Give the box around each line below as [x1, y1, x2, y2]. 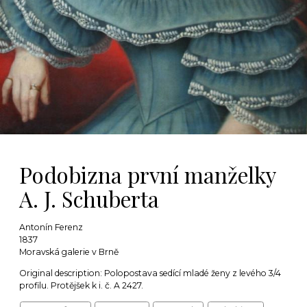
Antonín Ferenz [19, 222, 83, 233]
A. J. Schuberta [19, 184, 159, 213]
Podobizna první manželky [19, 160, 275, 189]
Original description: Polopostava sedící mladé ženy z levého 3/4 [19, 267, 281, 278]
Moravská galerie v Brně [19, 247, 119, 258]
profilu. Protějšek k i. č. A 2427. [19, 280, 143, 291]
